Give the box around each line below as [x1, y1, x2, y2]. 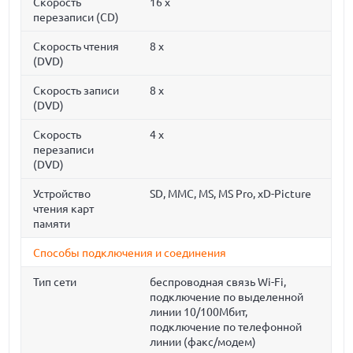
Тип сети [33, 276, 77, 288]
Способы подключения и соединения [33, 247, 227, 259]
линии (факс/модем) [150, 336, 257, 348]
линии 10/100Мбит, [150, 306, 248, 318]
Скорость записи [33, 84, 120, 97]
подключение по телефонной [150, 321, 303, 333]
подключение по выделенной [150, 291, 304, 303]
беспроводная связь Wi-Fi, [150, 276, 287, 288]
